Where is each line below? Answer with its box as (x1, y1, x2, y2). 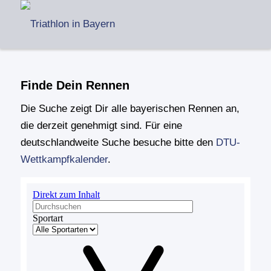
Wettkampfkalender (20, 154, 108, 166)
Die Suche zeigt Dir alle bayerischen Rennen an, (20, 103, 240, 115)
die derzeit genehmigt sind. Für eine (20, 120, 182, 132)
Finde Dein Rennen (20, 79, 129, 92)
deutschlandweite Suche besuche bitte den (20, 137, 216, 149)
